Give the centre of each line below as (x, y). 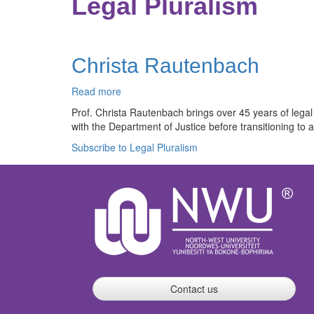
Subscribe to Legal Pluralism (135, 147)
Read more (96, 91)
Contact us (194, 289)
